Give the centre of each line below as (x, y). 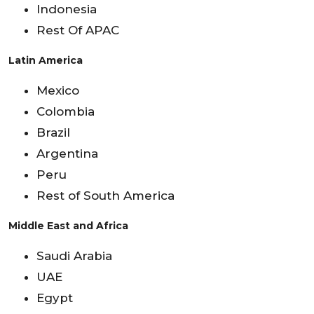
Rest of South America (105, 195)
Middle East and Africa (68, 225)
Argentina (67, 153)
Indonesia (67, 9)
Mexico (58, 90)
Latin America (46, 60)
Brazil (53, 132)
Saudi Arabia (74, 255)
